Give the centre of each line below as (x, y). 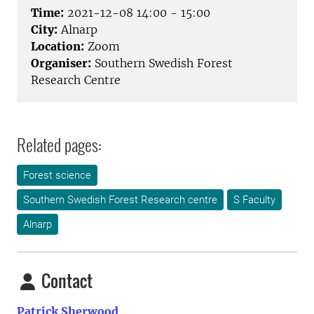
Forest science (57, 176)
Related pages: (59, 145)
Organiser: (61, 63)
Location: (57, 47)
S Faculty (254, 200)
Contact (65, 281)
